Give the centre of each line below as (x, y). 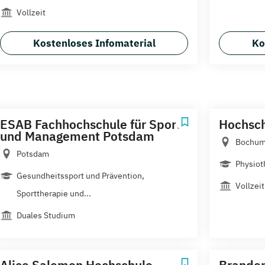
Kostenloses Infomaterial (94, 43)
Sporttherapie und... (54, 193)
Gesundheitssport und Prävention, (80, 175)
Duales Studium (46, 215)
